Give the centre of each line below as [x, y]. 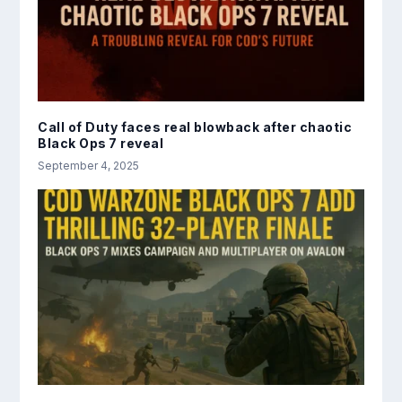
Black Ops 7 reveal [101, 143]
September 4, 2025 [89, 165]
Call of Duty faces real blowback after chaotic [195, 127]
